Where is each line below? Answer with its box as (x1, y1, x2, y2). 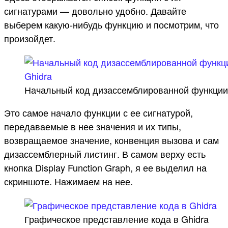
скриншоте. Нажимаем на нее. (4, 174, 133, 188)
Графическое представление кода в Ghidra (24, 212, 209, 225)
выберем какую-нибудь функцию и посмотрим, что (4, 17, 219, 31)
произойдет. (4, 31, 55, 45)
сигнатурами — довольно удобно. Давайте (4, 4, 186, 17)
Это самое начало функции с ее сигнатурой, (4, 105, 193, 119)
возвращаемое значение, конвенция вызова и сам (4, 133, 219, 147)
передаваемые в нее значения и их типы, (4, 119, 181, 133)
